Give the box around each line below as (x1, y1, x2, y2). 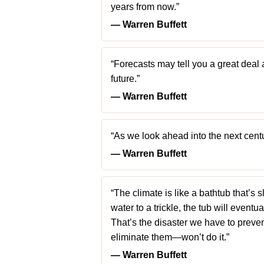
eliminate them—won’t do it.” (111, 232, 229, 242)
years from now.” (111, 2, 179, 12)
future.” (111, 74, 140, 84)
